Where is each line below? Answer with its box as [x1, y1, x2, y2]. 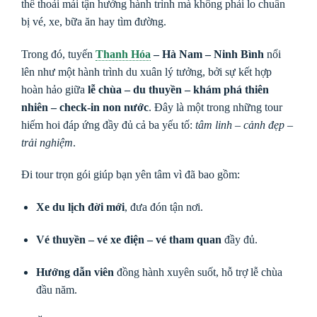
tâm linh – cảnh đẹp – [195, 118, 293, 131]
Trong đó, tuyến [21, 47, 96, 60]
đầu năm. [35, 283, 77, 296]
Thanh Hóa [96, 47, 151, 60]
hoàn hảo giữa [21, 83, 88, 96]
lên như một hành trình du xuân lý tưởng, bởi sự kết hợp [21, 65, 272, 78]
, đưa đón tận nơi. [124, 201, 203, 214]
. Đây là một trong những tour [149, 100, 282, 113]
